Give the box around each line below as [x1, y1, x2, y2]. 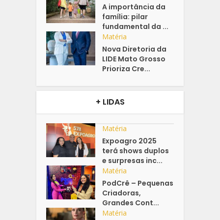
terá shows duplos [102, 146, 169, 156]
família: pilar [102, 12, 148, 22]
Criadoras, [102, 188, 141, 198]
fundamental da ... [102, 22, 169, 32]
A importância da [102, 2, 166, 12]
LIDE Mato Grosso [102, 54, 166, 64]
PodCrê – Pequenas [102, 178, 174, 189]
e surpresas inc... [102, 156, 163, 166]
